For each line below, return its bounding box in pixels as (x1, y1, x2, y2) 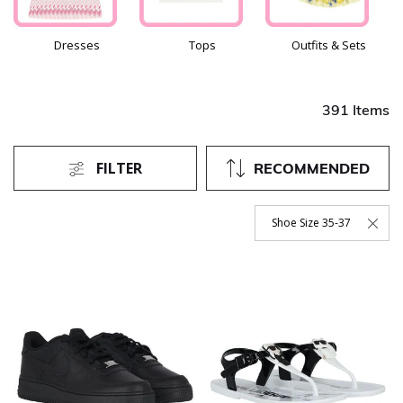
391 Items (322, 101, 390, 120)
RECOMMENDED (253, 159, 370, 178)
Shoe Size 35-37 (272, 215, 351, 231)
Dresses (53, 37, 100, 54)
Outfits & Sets (291, 37, 366, 54)
